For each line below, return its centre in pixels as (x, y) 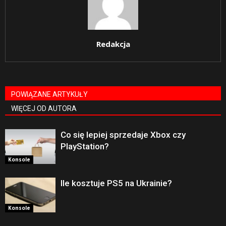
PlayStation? (85, 146)
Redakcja (113, 44)
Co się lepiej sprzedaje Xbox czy (123, 135)
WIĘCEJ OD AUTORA (44, 108)
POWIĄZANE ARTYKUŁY (49, 94)
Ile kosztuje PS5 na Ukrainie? (116, 183)
